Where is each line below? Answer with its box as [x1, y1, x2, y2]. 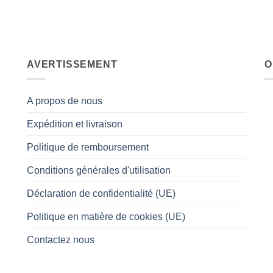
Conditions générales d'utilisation [27, 165, 171, 176]
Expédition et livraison [27, 119, 122, 130]
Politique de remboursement [27, 142, 149, 153]
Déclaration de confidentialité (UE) [27, 188, 175, 199]
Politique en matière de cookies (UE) [27, 211, 185, 222]
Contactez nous [27, 235, 94, 246]
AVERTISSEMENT [27, 58, 118, 69]
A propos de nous [27, 96, 102, 107]
